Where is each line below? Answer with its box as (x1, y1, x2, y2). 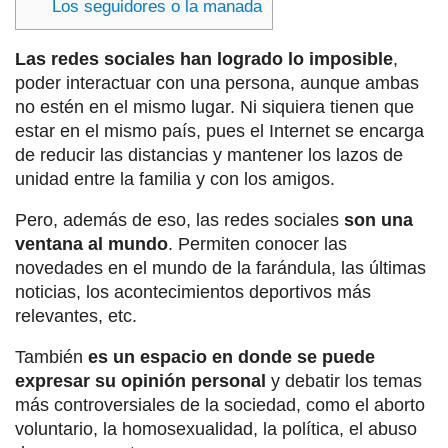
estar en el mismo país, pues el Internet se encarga (15, 121, 424, 142)
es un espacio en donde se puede (88, 347, 375, 368)
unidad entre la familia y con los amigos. (15, 169, 335, 190)
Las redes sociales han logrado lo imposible (15, 49, 393, 70)
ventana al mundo (15, 234, 168, 255)
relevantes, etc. (15, 306, 137, 327)
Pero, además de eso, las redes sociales (15, 210, 344, 231)
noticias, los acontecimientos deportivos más (15, 282, 371, 303)
